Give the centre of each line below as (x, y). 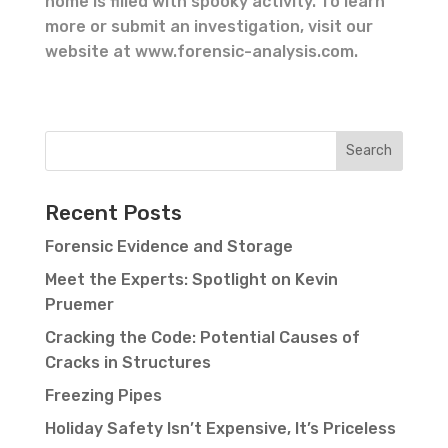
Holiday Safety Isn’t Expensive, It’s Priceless (220, 428)
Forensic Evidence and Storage (168, 246)
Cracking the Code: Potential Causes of (202, 337)
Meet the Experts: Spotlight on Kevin (191, 279)
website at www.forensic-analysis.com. (201, 51)
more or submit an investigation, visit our (208, 26)
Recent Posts (113, 212)
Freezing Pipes (103, 395)
